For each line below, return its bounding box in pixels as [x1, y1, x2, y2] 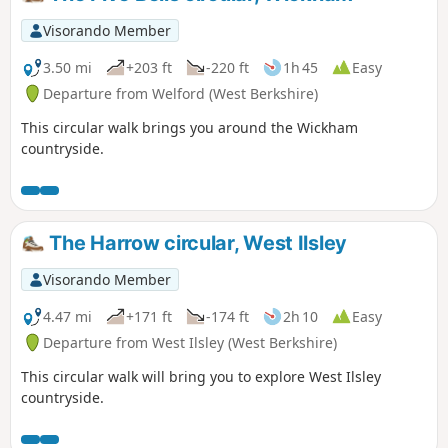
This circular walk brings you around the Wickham [21, 117, 358, 137]
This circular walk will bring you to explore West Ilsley [21, 366, 381, 386]
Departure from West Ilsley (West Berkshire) [43, 332, 337, 352]
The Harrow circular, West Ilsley [44, 230, 347, 255]
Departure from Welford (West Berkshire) [43, 83, 318, 103]
